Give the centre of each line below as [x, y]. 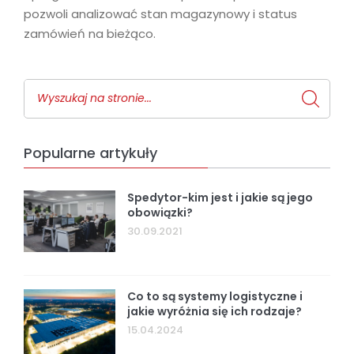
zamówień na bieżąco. [90, 34]
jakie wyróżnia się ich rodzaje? [215, 312]
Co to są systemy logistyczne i [215, 297]
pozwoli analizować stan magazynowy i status [160, 14]
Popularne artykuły [90, 153]
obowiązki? [160, 213]
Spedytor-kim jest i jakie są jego [220, 198]
